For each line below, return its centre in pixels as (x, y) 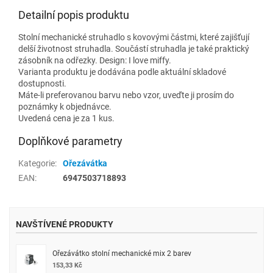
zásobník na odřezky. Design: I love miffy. (95, 60)
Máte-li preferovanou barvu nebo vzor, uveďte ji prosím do (126, 95)
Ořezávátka (85, 163)
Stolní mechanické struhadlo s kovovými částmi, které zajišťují (134, 37)
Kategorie (37, 163)
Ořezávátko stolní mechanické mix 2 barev (122, 253)
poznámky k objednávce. (65, 106)
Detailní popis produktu (74, 15)
